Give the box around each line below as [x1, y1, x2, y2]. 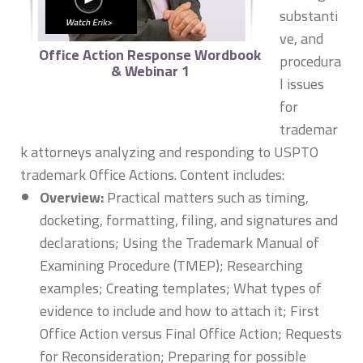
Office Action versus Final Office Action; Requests [39, 320, 342, 347]
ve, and [280, 25, 323, 52]
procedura [280, 48, 341, 75]
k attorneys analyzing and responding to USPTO [20, 139, 318, 165]
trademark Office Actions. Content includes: [20, 161, 284, 188]
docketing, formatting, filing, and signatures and [39, 207, 338, 233]
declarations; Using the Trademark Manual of [39, 229, 319, 256]
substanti [280, 2, 338, 29]
